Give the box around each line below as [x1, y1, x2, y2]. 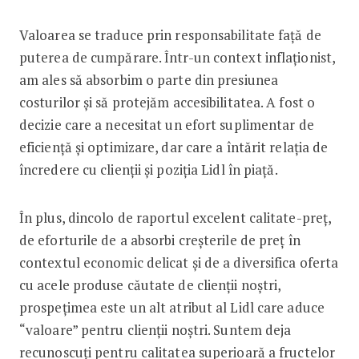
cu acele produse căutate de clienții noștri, [18, 275, 281, 294]
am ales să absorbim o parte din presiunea [18, 70, 279, 89]
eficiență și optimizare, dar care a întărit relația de [18, 137, 329, 156]
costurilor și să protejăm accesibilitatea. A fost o [18, 92, 316, 111]
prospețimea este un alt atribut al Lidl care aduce [18, 297, 325, 317]
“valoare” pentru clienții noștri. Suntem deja [18, 320, 292, 339]
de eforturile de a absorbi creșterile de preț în [18, 230, 301, 249]
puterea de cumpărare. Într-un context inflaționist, [18, 47, 336, 67]
